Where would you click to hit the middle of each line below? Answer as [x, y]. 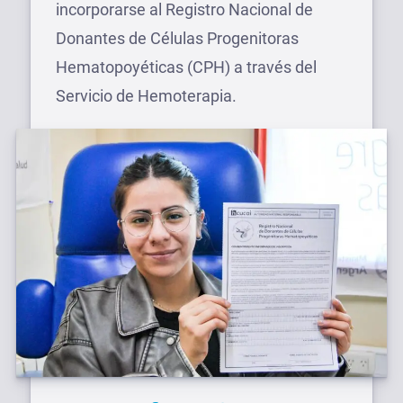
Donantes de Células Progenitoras [177, 38]
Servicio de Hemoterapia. [146, 96]
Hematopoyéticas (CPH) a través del [186, 67]
